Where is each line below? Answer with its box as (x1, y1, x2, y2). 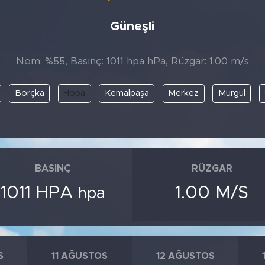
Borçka (14, 88, 44, 98)
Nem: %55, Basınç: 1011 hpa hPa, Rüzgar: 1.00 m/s (16, 56, 249, 67)
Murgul (218, 88, 245, 98)
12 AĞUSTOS (156, 251, 215, 261)
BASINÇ (35, 164, 72, 174)
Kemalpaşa (104, 88, 149, 98)
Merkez (168, 88, 199, 98)
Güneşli (110, 20, 155, 33)
